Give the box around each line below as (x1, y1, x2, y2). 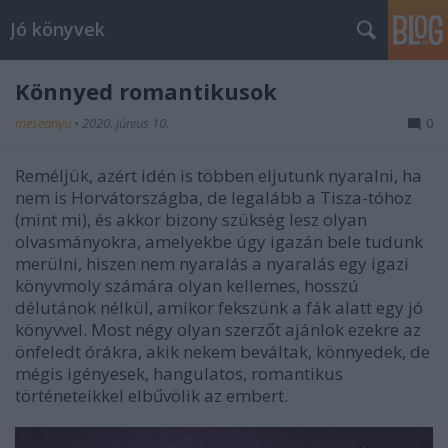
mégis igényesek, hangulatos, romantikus (15, 362, 343, 385)
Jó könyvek (10, 17, 105, 41)
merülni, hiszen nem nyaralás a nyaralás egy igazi (15, 252, 409, 275)
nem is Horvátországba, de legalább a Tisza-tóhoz (15, 186, 412, 209)
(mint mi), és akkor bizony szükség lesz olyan (15, 208, 367, 231)
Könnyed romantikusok (15, 76, 277, 106)
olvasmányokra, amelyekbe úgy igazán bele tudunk (15, 230, 423, 253)
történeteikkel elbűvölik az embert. (15, 384, 288, 407)
